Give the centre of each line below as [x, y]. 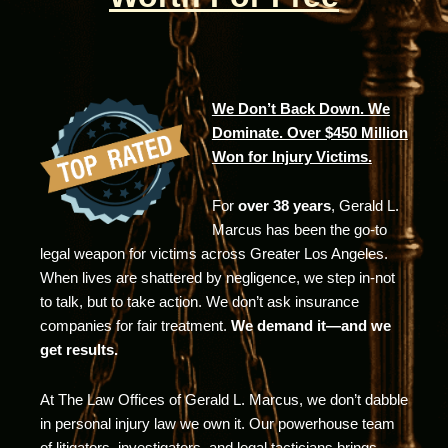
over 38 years [284, 206]
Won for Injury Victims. [291, 156]
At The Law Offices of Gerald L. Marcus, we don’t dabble [224, 399]
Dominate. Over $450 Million [309, 132]
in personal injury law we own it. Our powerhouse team [217, 423]
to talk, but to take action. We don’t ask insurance [199, 302]
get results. [79, 350]
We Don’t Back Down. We [300, 108]
